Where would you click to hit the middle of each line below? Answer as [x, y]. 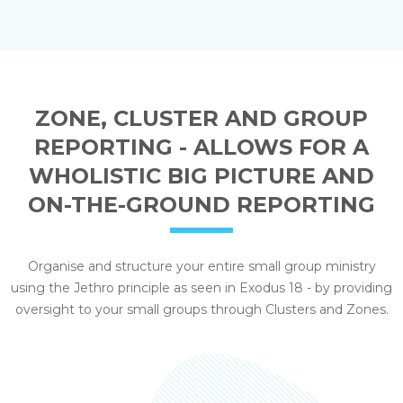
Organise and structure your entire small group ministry [201, 267]
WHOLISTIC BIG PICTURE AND [201, 176]
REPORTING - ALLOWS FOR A [201, 148]
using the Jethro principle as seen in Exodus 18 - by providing [201, 288]
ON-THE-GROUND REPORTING [201, 205]
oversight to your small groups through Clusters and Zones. [201, 310]
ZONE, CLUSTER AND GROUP [201, 119]
